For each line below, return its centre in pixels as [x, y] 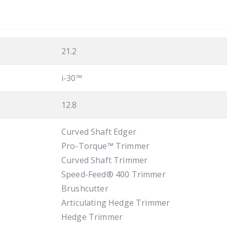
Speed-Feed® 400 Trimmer [113, 174]
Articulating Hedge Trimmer [116, 202]
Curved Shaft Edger [99, 131]
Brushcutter [85, 188]
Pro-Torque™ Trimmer [106, 146]
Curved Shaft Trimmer [105, 160]
